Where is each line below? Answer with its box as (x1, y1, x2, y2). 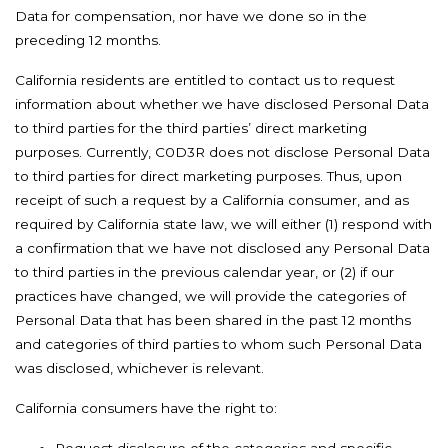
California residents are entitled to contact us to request (15, 72, 395, 88)
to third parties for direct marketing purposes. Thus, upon (15, 168, 402, 184)
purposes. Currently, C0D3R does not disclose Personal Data (15, 144, 430, 160)
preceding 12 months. (15, 32, 161, 48)
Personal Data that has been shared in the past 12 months (15, 312, 411, 328)
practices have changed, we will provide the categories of (15, 288, 406, 304)
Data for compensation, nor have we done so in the (15, 8, 367, 24)
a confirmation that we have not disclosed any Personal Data (15, 240, 430, 256)
